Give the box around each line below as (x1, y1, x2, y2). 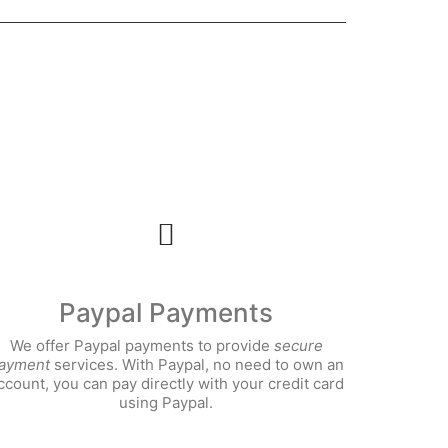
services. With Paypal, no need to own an (49, 355, 344, 374)
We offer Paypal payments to (9, 336, 212, 355)
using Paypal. (119, 393, 213, 412)
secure (273, 336, 323, 355)
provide (215, 336, 274, 355)
